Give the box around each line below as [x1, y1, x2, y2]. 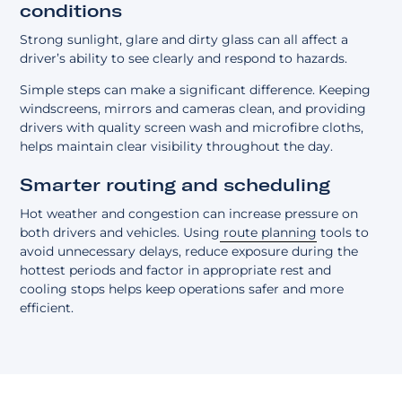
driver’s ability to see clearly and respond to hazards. [20, 50, 348, 67]
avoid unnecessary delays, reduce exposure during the [20, 243, 359, 260]
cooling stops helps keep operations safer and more [20, 281, 345, 298]
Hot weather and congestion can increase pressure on [20, 205, 359, 223]
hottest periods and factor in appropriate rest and [20, 262, 332, 279]
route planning [220, 224, 318, 241]
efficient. [20, 300, 74, 317]
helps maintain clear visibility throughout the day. [20, 138, 334, 155]
